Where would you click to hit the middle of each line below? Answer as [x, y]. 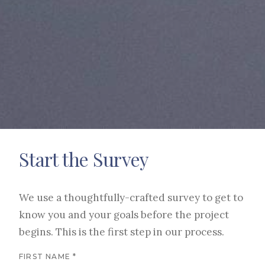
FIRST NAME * [48, 257]
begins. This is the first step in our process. [122, 232]
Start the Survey [84, 159]
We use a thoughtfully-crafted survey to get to [131, 198]
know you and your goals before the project [124, 215]
